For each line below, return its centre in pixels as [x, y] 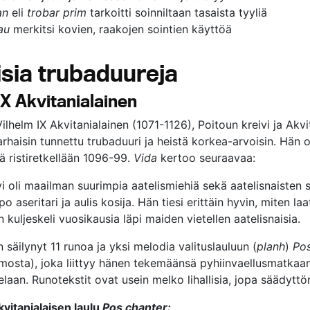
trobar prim [57, 12]
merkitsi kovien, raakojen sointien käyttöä [121, 29]
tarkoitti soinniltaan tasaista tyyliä [177, 12]
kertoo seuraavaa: [206, 158]
